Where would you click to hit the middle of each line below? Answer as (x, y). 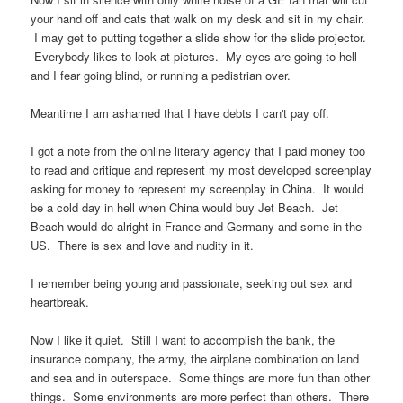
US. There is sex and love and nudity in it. (143, 246)
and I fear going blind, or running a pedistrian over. (161, 75)
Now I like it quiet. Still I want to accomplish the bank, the (183, 340)
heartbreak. (60, 302)
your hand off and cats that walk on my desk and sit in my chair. (198, 18)
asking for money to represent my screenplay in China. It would (197, 189)
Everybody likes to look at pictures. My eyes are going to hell (194, 56)
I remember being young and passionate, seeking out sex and (192, 283)
